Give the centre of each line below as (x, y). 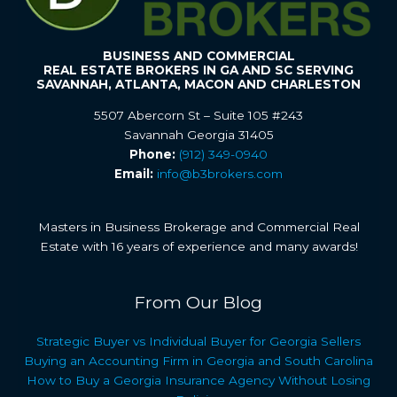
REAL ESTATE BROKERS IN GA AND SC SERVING (198, 70)
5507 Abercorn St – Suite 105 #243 (198, 115)
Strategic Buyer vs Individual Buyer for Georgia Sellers (198, 342)
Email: (134, 173)
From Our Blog (198, 303)
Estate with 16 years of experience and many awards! (198, 246)
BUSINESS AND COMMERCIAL (198, 55)
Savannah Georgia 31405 (198, 134)
